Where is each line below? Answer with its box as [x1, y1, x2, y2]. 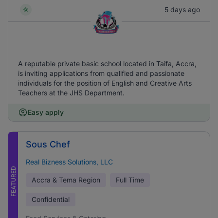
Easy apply [28, 108, 64, 116]
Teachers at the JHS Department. [18, 89, 125, 97]
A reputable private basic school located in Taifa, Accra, [18, 59, 197, 68]
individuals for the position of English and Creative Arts [18, 79, 192, 87]
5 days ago [164, 5, 200, 14]
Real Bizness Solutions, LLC [26, 158, 113, 166]
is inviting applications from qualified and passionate [18, 69, 184, 77]
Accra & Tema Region [32, 176, 100, 184]
